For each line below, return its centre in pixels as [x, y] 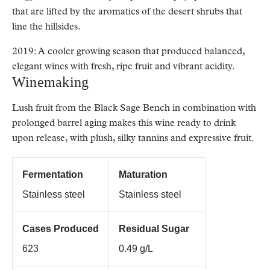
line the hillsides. [46, 26]
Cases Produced [61, 229]
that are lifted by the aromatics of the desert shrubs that [127, 11]
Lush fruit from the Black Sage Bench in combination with [134, 108]
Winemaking [51, 82]
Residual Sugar [154, 229]
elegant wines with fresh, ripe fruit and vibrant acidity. [124, 66]
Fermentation [53, 174]
